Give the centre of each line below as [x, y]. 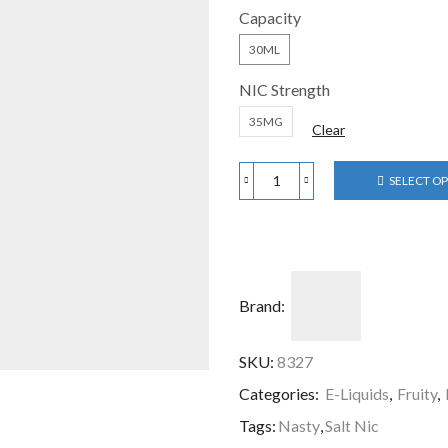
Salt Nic [352, 426]
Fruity [417, 394]
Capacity [270, 18]
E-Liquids [357, 394]
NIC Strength [284, 90]
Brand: [262, 306]
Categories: [280, 394]
